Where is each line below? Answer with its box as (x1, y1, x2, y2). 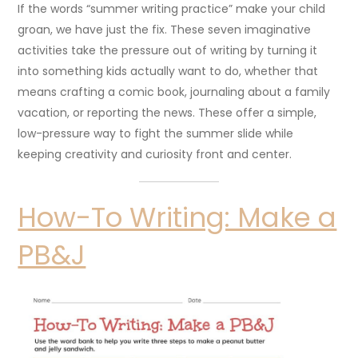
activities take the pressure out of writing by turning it (18, 42, 318, 58)
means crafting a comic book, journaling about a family (18, 83, 331, 100)
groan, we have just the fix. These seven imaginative (18, 21, 312, 38)
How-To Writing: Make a (18, 197, 337, 237)
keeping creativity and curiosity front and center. (18, 145, 292, 162)
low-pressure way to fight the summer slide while (18, 125, 294, 141)
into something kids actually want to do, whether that (18, 62, 319, 79)
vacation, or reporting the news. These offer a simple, (18, 104, 317, 121)
